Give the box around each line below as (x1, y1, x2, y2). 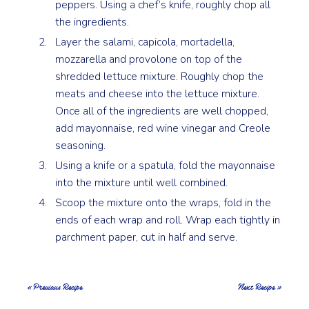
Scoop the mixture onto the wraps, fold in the (55, 195, 272, 210)
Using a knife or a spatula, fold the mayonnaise (55, 157, 276, 173)
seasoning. (55, 137, 106, 153)
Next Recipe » (237, 281, 281, 292)
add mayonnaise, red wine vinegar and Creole (55, 120, 271, 136)
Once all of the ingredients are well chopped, (55, 103, 269, 119)
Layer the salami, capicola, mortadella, (55, 34, 235, 50)
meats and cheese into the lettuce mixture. (55, 86, 260, 101)
